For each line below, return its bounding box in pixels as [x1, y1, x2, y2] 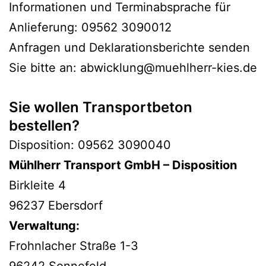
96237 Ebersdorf [9, 198, 103, 213]
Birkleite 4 [9, 178, 66, 192]
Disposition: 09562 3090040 [9, 137, 171, 152]
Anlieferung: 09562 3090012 [9, 20, 172, 34]
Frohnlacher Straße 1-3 [9, 238, 138, 253]
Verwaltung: [9, 218, 83, 233]
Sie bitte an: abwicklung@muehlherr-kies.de [9, 60, 257, 75]
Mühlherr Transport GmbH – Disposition [9, 157, 237, 172]
